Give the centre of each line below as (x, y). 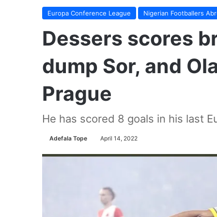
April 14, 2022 (119, 138)
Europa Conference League (89, 13)
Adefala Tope (68, 138)
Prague (77, 93)
